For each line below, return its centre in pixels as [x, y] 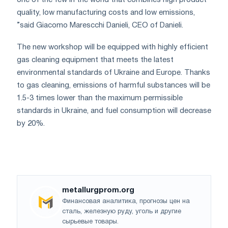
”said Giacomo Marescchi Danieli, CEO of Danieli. [100, 25]
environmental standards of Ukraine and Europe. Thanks [113, 73]
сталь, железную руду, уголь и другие [122, 211]
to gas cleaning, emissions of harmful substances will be [113, 85]
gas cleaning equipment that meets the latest [95, 60]
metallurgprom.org [98, 190]
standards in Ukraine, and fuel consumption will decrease [114, 111]
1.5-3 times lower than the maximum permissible [100, 98]
